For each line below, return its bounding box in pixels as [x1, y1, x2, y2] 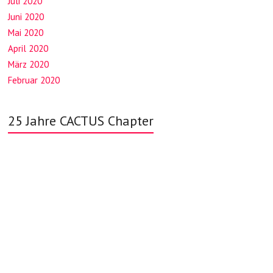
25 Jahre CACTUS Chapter [8, 112, 154, 130]
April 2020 [8, 43, 49, 55]
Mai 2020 [8, 27, 44, 39]
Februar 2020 [8, 74, 60, 87]
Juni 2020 [8, 11, 44, 23]
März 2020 [8, 58, 49, 71]
